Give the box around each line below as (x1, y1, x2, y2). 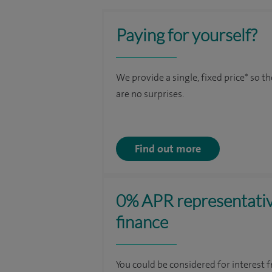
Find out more (135, 142, 201, 155)
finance (116, 211, 168, 232)
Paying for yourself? (116, 24, 257, 45)
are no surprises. (116, 89, 184, 100)
